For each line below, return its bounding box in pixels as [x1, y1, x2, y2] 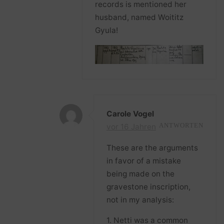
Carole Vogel [106, 109, 154, 119]
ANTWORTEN [158, 122, 203, 129]
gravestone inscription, [106, 181, 191, 191]
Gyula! [95, 25, 118, 35]
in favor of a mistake [106, 155, 181, 165]
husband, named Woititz [95, 12, 184, 22]
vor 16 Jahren [106, 122, 156, 132]
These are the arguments [106, 142, 198, 152]
